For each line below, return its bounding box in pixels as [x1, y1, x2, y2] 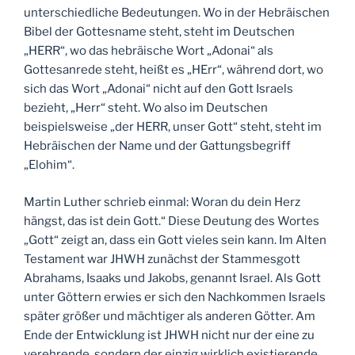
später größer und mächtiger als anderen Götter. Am [24, 308, 315, 323]
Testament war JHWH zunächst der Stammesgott [24, 251, 300, 266]
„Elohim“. [24, 158, 74, 173]
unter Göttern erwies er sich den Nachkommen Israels [24, 289, 326, 304]
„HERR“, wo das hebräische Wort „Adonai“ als [24, 44, 273, 59]
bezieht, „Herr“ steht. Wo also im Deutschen [24, 101, 268, 116]
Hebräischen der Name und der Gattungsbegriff [24, 139, 291, 154]
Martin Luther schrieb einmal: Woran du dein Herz [24, 194, 300, 209]
